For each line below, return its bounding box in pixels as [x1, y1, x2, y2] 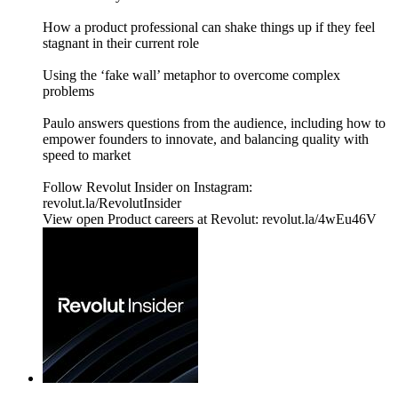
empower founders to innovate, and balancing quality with [43, 131, 369, 147]
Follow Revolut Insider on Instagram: [43, 179, 252, 195]
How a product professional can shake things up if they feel [43, 20, 375, 36]
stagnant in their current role [43, 36, 199, 52]
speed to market [43, 147, 131, 163]
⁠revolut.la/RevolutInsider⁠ [43, 195, 181, 211]
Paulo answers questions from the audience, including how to [43, 115, 386, 131]
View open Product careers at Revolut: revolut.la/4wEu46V [43, 211, 377, 227]
